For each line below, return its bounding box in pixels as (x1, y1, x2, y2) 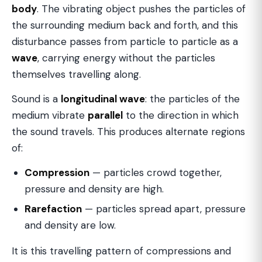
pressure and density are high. (25, 182, 164, 195)
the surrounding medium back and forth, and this (12, 19, 238, 32)
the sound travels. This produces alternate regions (12, 125, 245, 138)
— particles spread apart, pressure (82, 202, 246, 215)
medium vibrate (12, 109, 88, 122)
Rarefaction (25, 202, 82, 215)
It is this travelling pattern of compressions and (12, 244, 231, 257)
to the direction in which (123, 109, 239, 122)
